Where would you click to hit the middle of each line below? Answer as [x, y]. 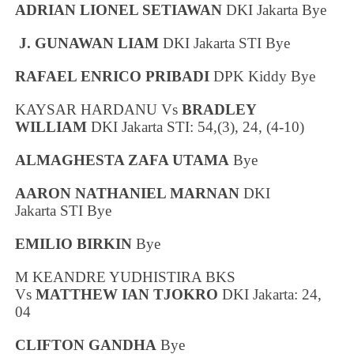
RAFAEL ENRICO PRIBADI [113, 76]
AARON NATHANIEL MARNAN [128, 193]
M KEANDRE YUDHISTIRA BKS [126, 277]
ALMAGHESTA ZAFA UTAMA [122, 160]
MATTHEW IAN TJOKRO [127, 294]
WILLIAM [53, 126]
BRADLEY [219, 109]
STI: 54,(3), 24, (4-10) [234, 126]
